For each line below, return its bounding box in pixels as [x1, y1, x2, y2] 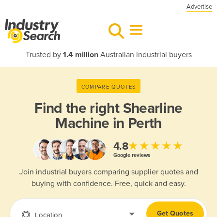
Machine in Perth [55, 114, 162, 132]
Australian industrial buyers [98, 50, 192, 60]
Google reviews [113, 152, 150, 158]
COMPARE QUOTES [81, 83, 136, 90]
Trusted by [25, 50, 63, 60]
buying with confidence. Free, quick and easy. [31, 179, 186, 189]
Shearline [123, 99, 183, 117]
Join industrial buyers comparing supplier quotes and [19, 167, 198, 177]
